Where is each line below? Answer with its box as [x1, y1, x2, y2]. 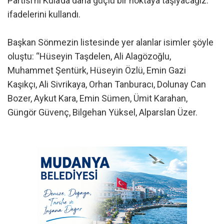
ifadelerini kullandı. [7, 9, 80, 20]
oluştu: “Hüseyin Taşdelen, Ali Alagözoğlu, [7, 51, 171, 62]
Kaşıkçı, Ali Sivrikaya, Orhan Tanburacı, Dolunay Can [7, 79, 206, 90]
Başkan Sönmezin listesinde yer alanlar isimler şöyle [7, 37, 213, 48]
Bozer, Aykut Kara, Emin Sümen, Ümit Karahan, [7, 93, 187, 104]
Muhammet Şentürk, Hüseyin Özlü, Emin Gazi [7, 65, 186, 76]
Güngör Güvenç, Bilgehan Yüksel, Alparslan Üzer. [7, 107, 197, 118]
